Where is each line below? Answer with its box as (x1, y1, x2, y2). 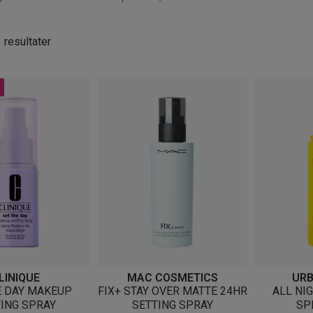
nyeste (50, 69, 84, 82)
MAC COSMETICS (126, 270, 218, 284)
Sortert (50, 34, 84, 48)
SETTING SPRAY (131, 298, 213, 312)
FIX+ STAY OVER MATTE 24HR (97, 284, 247, 298)
